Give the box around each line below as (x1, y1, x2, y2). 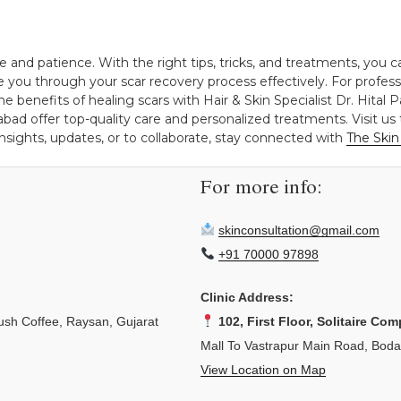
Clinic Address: (200, 289, 294, 304)
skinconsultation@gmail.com (218, 222, 380, 237)
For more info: (200, 180, 322, 200)
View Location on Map (200, 362, 326, 377)
